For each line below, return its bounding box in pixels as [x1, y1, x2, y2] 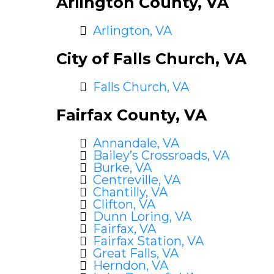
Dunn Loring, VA [93, 209, 191, 224]
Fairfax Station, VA [93, 234, 204, 248]
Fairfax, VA [93, 221, 156, 236]
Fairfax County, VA [56, 106, 207, 124]
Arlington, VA [93, 23, 172, 38]
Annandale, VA [93, 136, 179, 150]
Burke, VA [93, 160, 152, 175]
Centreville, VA [93, 172, 180, 187]
